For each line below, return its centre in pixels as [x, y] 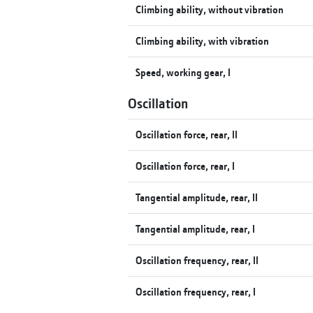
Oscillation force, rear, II [187, 134]
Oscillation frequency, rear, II [197, 260]
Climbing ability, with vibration [203, 41]
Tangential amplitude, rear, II [197, 197]
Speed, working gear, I [183, 72]
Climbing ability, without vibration [210, 9]
